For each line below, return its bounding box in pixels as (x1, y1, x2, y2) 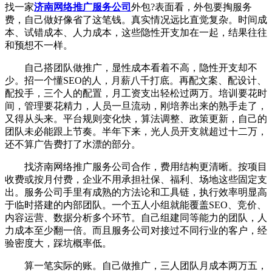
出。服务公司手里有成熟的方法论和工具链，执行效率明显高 (5, 186, 267, 197)
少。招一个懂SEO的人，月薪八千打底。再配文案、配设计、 (5, 75, 267, 86)
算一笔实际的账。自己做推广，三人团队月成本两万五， (5, 260, 267, 271)
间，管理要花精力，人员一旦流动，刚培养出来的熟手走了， (5, 100, 267, 111)
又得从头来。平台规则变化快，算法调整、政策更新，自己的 (5, 113, 267, 124)
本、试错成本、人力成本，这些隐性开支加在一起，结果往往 (5, 27, 267, 38)
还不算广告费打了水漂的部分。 (5, 138, 141, 149)
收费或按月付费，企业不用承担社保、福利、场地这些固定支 (5, 174, 267, 185)
